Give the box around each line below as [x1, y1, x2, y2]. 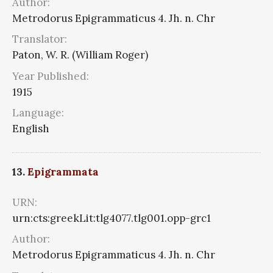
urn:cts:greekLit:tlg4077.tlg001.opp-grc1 [12, 211, 211, 225]
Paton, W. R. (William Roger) [12, 48, 148, 62]
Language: [12, 106, 64, 120]
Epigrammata [27, 165, 99, 179]
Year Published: [12, 69, 89, 83]
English [12, 122, 49, 136]
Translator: [12, 32, 67, 46]
